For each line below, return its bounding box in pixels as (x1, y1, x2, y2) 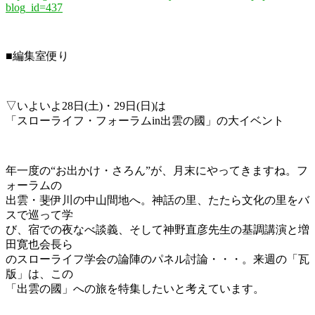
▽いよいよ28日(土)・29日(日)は (6, 100, 166, 112)
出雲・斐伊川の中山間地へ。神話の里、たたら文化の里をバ (6, 194, 309, 207)
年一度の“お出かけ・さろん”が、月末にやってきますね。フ (6, 165, 308, 177)
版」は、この (6, 268, 73, 281)
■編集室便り (6, 50, 69, 63)
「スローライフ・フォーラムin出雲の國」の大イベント (6, 115, 284, 127)
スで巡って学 (6, 209, 73, 221)
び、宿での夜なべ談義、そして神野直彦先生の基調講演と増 (6, 224, 309, 236)
